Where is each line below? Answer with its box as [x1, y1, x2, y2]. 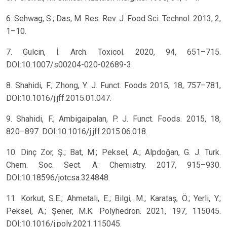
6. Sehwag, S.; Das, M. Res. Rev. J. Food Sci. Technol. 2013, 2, [6, 14, 221, 24]
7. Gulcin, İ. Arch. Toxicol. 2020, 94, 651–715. [6, 47, 221, 57]
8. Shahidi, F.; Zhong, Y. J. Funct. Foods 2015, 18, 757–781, [6, 81, 221, 91]
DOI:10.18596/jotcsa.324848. [6, 173, 110, 183]
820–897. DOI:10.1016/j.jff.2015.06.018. [6, 127, 147, 137]
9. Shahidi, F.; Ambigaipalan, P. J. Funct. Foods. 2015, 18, [6, 114, 221, 124]
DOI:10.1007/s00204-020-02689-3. [6, 60, 133, 70]
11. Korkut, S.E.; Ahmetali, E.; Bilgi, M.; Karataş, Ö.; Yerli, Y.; [6, 194, 221, 204]
